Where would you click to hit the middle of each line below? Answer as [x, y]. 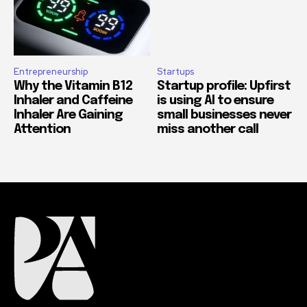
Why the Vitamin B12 [73, 86]
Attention [42, 129]
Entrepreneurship [51, 71]
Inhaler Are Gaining [68, 115]
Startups [175, 71]
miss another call [208, 129]
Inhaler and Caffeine [73, 100]
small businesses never [224, 115]
